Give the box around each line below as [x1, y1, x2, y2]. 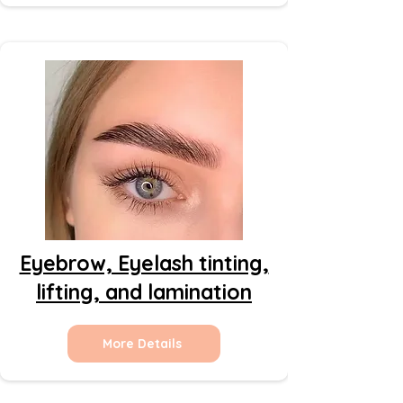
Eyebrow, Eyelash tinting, [19, 250, 269, 276]
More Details [103, 336, 182, 352]
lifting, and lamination [36, 279, 252, 305]
